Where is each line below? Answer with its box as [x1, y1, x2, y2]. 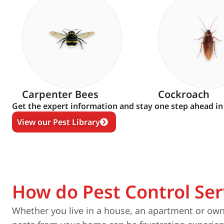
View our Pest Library [17, 116, 100, 127]
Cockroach [158, 87, 209, 101]
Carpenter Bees [22, 87, 98, 101]
